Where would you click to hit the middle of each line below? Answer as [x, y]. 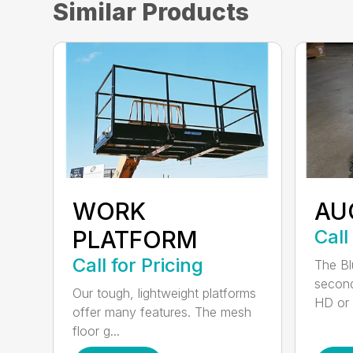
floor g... [97, 331]
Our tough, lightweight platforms [165, 294]
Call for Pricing [138, 266]
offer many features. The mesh [162, 312]
